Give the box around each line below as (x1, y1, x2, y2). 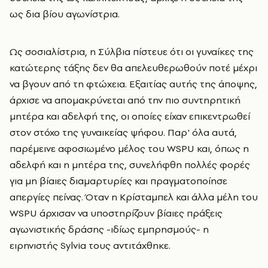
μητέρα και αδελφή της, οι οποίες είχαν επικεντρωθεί (10, 109, 250, 123)
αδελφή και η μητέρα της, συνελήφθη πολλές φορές (10, 157, 250, 171)
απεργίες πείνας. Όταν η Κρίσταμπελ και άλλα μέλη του (10, 190, 258, 203)
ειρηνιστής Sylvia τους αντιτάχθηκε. (10, 238, 170, 252)
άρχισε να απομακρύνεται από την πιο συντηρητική (10, 93, 240, 106)
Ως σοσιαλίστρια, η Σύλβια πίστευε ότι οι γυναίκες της (10, 44, 254, 58)
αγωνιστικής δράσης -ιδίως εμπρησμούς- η (10, 222, 209, 236)
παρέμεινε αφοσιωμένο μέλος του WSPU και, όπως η (10, 141, 249, 155)
